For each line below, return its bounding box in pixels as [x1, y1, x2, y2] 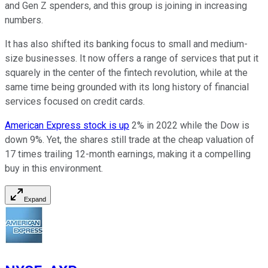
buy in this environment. [5, 163, 103, 175]
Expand [24, 196, 46, 203]
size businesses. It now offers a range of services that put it [5, 53, 258, 65]
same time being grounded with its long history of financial [5, 81, 249, 93]
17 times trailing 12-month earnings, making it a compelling [5, 148, 251, 160]
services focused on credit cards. [5, 96, 145, 108]
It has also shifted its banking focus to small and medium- [5, 38, 248, 50]
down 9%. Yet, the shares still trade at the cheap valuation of [5, 134, 254, 146]
